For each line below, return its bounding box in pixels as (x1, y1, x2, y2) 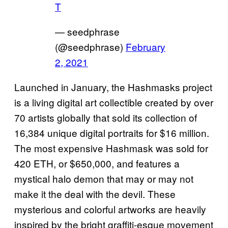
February (126, 40, 165, 54)
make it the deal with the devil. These (14, 187, 176, 201)
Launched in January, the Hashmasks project (14, 80, 212, 94)
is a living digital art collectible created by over (14, 95, 213, 109)
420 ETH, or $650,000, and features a (14, 156, 180, 170)
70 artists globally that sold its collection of (14, 110, 197, 125)
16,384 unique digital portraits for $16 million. (14, 126, 209, 140)
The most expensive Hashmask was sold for (14, 141, 208, 155)
